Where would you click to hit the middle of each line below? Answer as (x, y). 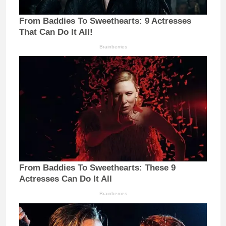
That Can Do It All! (56, 32)
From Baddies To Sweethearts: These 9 (97, 168)
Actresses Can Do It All (66, 179)
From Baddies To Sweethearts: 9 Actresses (105, 21)
